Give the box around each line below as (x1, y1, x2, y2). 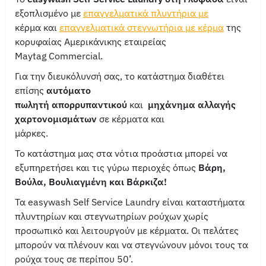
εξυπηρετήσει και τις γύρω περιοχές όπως (15, 161, 198, 174)
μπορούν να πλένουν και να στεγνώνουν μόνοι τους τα (15, 239, 248, 251)
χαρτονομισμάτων (15, 113, 97, 125)
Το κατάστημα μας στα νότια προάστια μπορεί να (15, 147, 227, 160)
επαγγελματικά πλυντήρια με (83, 7, 208, 20)
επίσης (15, 84, 46, 97)
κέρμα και (15, 21, 59, 34)
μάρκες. (15, 127, 48, 140)
